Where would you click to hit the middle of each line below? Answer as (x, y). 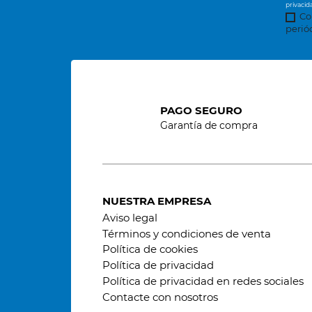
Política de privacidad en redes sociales (203, 281)
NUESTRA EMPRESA (157, 201)
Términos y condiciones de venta (187, 233)
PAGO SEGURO (201, 110)
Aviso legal (130, 218)
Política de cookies (150, 249)
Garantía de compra (209, 126)
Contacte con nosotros (160, 297)
